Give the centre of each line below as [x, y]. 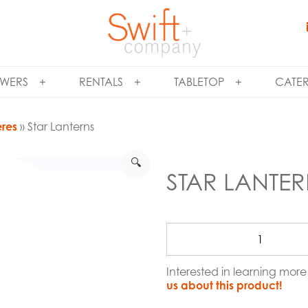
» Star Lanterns [56, 126]
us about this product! [224, 285]
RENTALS [101, 82]
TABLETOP [199, 82]
